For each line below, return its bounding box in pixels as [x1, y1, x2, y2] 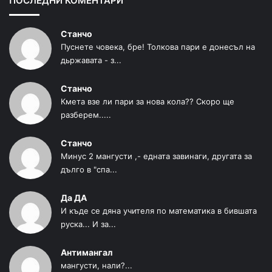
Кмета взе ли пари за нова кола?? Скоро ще [61, 96, 234, 106]
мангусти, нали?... [61, 260, 132, 270]
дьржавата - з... [61, 55, 121, 65]
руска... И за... [61, 219, 116, 229]
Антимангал [61, 246, 112, 257]
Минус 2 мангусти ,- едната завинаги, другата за [61, 151, 252, 161]
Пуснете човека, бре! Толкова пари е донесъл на [61, 41, 255, 52]
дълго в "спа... [61, 164, 117, 174]
